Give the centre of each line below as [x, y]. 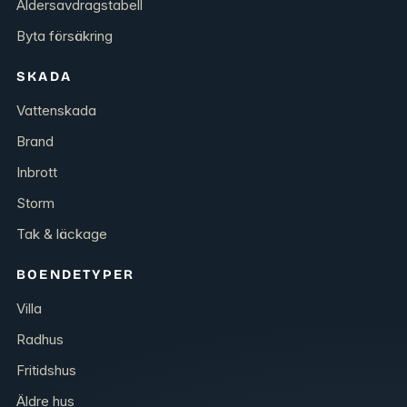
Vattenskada [56, 111]
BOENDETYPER [76, 275]
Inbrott [37, 173]
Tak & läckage [62, 234]
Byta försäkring [65, 36]
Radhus [40, 340]
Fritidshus [46, 371]
